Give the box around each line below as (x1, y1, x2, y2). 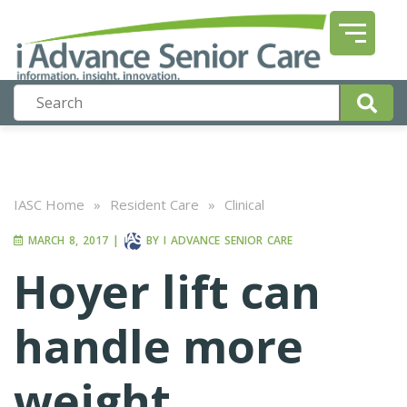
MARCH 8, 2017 (24, 233, 108, 249)
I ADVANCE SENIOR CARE (164, 233, 293, 249)
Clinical (224, 195, 264, 213)
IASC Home (14, 195, 84, 213)
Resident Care (110, 195, 199, 213)
